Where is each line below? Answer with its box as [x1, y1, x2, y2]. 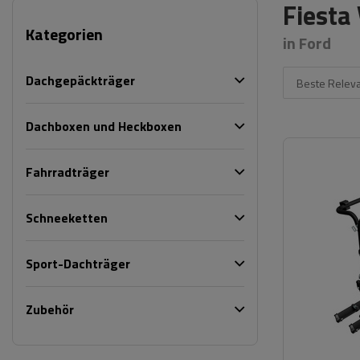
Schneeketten [26, 208, 108, 227]
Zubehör [26, 300, 74, 319]
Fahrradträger [26, 162, 109, 182]
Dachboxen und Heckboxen [26, 117, 182, 136]
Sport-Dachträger [26, 254, 130, 273]
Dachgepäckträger [26, 71, 135, 90]
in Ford [283, 31, 331, 55]
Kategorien [26, 22, 103, 47]
